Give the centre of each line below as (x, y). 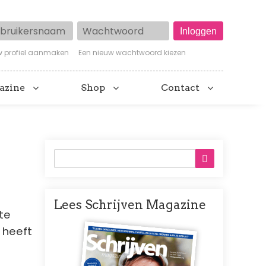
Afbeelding (106, 220)
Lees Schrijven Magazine (130, 205)
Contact (180, 88)
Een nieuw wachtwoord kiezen (132, 53)
